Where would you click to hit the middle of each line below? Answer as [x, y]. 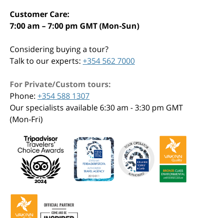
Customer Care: [40, 14]
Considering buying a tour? [59, 49]
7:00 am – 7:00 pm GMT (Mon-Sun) [74, 26]
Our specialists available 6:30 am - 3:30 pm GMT [96, 108]
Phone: [24, 96]
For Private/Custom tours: [60, 84]
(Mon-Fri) [26, 119]
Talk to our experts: [46, 61]
